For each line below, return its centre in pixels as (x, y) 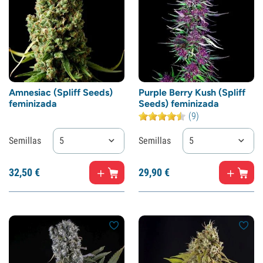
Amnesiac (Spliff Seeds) (61, 92)
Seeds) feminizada (179, 104)
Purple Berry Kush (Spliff (192, 92)
